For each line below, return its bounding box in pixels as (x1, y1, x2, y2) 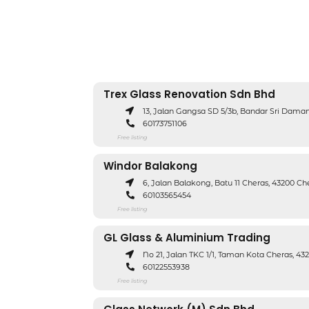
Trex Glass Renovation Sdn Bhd (103, 87, 275, 101)
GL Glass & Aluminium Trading (103, 230, 270, 245)
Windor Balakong (103, 159, 197, 173)
